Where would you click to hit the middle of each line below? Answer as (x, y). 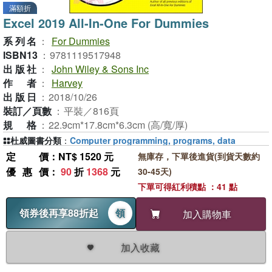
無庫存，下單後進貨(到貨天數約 (199, 156)
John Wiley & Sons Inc (100, 69)
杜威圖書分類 (36, 140)
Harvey (67, 83)
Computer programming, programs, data (153, 140)
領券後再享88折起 (59, 213)
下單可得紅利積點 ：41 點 (187, 186)
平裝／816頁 (91, 111)
